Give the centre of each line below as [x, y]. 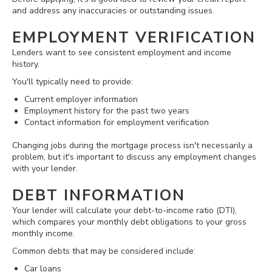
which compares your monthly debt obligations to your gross [129, 222]
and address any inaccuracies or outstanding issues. [113, 10]
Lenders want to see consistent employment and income [122, 52]
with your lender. [45, 169]
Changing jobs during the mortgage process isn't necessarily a [132, 146]
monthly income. [43, 234]
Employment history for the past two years [107, 110]
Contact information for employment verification [117, 122]
